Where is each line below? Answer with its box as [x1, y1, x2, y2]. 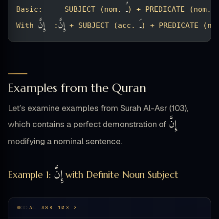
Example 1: [8, 169, 54, 181]
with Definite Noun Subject [63, 169, 178, 181]
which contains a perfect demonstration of [8, 119, 169, 130]
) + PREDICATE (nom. [128, 4, 216, 14]
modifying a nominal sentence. [8, 136, 122, 147]
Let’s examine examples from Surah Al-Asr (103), [8, 103, 188, 114]
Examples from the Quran [8, 81, 146, 96]
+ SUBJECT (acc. [65, 21, 140, 30]
